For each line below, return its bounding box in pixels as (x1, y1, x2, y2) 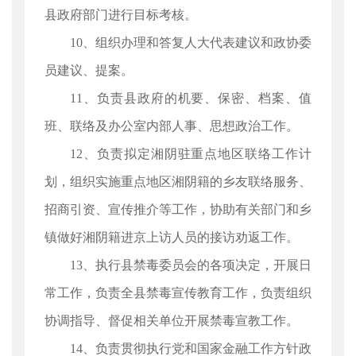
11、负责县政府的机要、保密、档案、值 (70, 91, 311, 105)
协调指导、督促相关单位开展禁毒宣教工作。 (44, 314, 299, 327)
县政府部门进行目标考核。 (44, 8, 197, 21)
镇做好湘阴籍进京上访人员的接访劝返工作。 (44, 230, 299, 244)
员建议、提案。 (44, 64, 133, 77)
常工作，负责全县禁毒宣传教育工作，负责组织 (44, 286, 311, 300)
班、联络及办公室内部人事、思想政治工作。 (44, 119, 299, 133)
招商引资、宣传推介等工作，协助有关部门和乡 (44, 203, 311, 216)
